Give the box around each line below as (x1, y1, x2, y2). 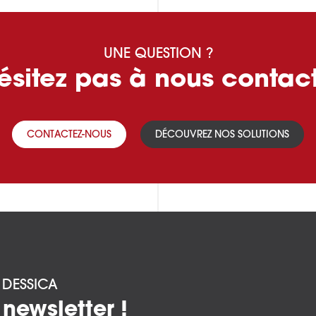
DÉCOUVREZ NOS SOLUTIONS (155, 130, 289, 141)
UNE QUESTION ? (103, 47, 213, 62)
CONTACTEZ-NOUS (27, 130, 111, 141)
